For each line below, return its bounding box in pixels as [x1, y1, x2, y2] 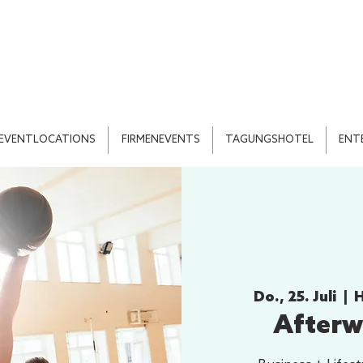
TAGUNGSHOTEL [225, 134, 314, 146]
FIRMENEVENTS [121, 134, 200, 146]
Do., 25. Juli [254, 288, 337, 307]
